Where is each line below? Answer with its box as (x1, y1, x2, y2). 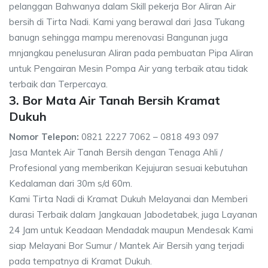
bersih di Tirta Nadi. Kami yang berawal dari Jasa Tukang (9, 16, 245, 28)
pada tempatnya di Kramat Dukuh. (9, 255, 152, 267)
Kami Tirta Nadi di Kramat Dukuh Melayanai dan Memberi (9, 193, 248, 205)
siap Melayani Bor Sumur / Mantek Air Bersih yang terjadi (9, 240, 244, 251)
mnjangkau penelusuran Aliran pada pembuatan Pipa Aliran (9, 47, 253, 59)
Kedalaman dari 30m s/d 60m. (9, 178, 132, 189)
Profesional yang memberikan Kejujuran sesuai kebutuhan (9, 162, 248, 173)
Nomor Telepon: (9, 131, 79, 142)
